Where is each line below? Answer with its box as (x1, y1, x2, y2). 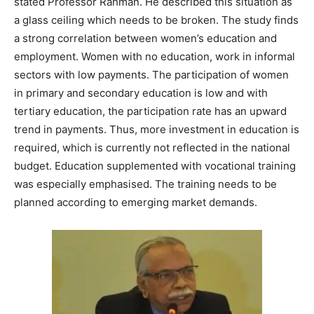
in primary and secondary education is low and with (14, 86, 268, 100)
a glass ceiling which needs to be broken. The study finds (14, 13, 299, 27)
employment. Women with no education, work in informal (14, 50, 295, 64)
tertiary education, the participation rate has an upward (14, 104, 287, 118)
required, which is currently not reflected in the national (14, 141, 290, 155)
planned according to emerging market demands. (14, 196, 257, 210)
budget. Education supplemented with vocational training (14, 159, 296, 173)
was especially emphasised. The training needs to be (14, 177, 277, 191)
